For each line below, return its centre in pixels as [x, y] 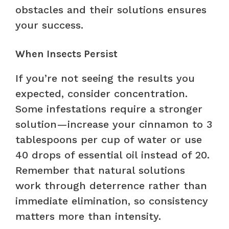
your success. [49, 25]
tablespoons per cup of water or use [109, 139]
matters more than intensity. [88, 216]
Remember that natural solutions [100, 170]
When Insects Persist [66, 54]
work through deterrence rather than [111, 185]
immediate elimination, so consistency [112, 201]
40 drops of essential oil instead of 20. [112, 155]
